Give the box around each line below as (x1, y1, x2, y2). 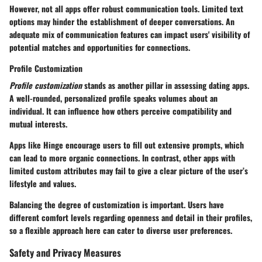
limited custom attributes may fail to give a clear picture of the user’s (9, 164, 248, 177)
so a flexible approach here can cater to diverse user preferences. (9, 223, 232, 236)
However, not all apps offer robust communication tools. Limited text (9, 2, 243, 15)
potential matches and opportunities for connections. (9, 40, 190, 53)
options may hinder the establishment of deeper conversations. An (9, 15, 235, 27)
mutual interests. (9, 117, 67, 130)
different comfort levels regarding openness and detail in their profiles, (9, 211, 252, 223)
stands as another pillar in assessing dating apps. (82, 78, 249, 91)
